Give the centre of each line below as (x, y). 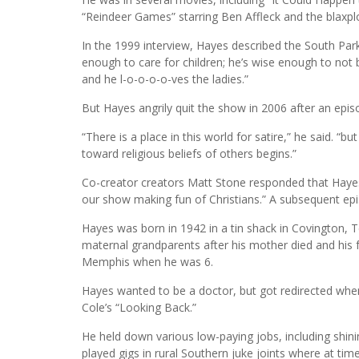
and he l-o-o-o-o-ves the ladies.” (165, 79)
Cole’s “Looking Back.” (139, 307)
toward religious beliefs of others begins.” (189, 153)
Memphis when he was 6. (147, 261)
